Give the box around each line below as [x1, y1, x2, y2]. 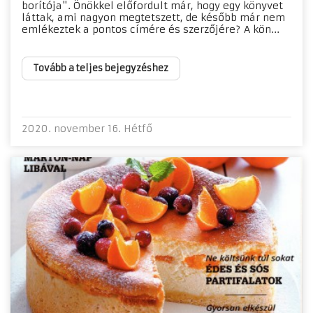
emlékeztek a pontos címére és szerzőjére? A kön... [22, 22, 279, 36]
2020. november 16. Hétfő [22, 122, 152, 135]
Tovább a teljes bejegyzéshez [34, 61, 168, 74]
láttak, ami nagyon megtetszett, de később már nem [22, 10, 285, 24]
